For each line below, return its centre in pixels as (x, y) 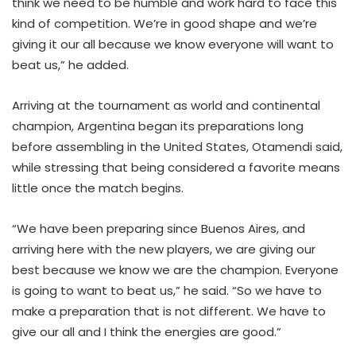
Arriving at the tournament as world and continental (166, 106)
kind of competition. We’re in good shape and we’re (164, 24)
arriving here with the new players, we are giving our (164, 250)
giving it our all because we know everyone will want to (173, 44)
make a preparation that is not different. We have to (169, 311)
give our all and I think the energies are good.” (147, 332)
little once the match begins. (98, 188)
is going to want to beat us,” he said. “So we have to (167, 291)
